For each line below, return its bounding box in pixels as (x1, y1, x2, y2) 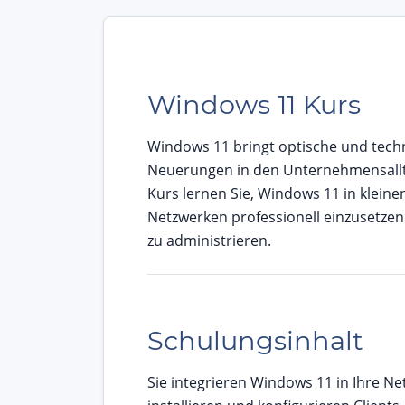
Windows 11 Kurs (147, 89, 361, 121)
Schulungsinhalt (147, 325, 363, 357)
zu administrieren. (147, 231, 271, 251)
